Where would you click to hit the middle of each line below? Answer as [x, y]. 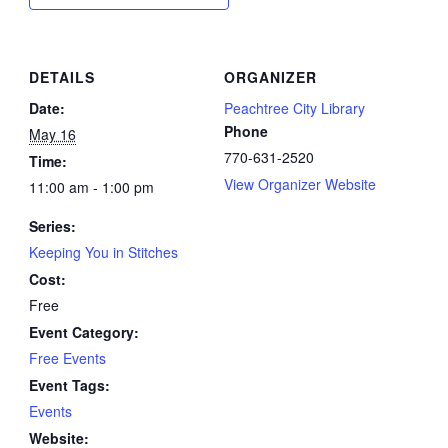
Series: [52, 225]
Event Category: [83, 331]
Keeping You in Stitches [103, 251]
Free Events [67, 357]
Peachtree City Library [294, 107]
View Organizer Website [300, 183]
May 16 [52, 133]
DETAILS [61, 76]
